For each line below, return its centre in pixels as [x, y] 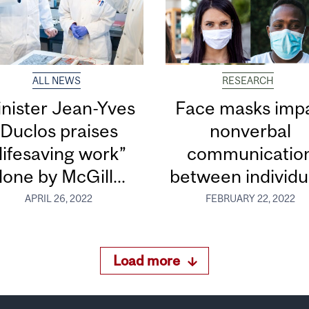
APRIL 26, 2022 [59, 199]
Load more [147, 261]
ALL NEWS [56, 80]
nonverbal [250, 130]
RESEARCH [248, 80]
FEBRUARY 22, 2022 [250, 199]
